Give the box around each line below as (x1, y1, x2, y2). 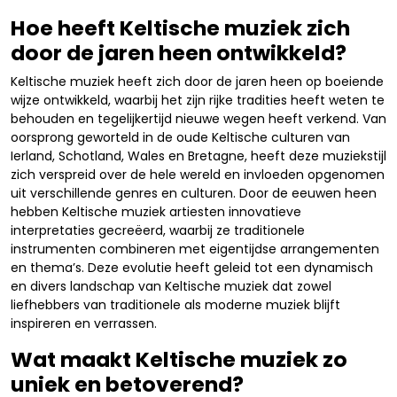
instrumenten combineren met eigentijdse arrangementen (11, 240, 379, 258)
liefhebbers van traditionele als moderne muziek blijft (11, 296, 340, 314)
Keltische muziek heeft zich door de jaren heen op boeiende (11, 73, 384, 90)
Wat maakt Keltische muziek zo (11, 345, 347, 374)
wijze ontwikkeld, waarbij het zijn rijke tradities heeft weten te (11, 91, 385, 109)
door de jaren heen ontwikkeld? (11, 38, 346, 67)
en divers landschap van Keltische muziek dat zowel (11, 277, 331, 295)
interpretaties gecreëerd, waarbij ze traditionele (11, 222, 305, 239)
